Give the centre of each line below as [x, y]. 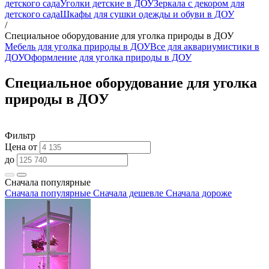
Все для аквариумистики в [205, 46]
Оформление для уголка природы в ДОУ [108, 57]
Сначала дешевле [128, 193]
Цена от [22, 147]
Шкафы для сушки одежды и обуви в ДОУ [147, 14]
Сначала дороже [199, 193]
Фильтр [20, 135]
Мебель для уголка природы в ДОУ [77, 46]
